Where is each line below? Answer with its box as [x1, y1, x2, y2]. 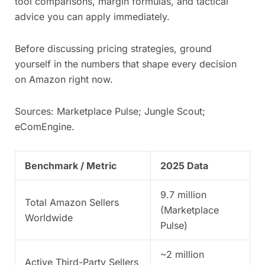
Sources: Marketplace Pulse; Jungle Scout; [15, 105, 205, 117]
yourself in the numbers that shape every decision [15, 57, 237, 70]
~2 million [160, 248, 204, 260]
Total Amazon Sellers [25, 196, 119, 208]
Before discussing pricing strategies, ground [15, 42, 212, 54]
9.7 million [160, 188, 206, 201]
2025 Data [160, 159, 208, 172]
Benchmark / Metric [25, 159, 117, 172]
